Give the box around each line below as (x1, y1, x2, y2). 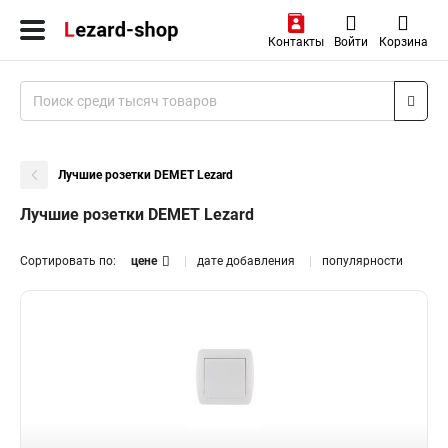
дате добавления (197, 254, 295, 268)
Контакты (267, 35, 324, 49)
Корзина (378, 35, 428, 49)
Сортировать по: (20, 254, 116, 268)
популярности (322, 254, 403, 268)
